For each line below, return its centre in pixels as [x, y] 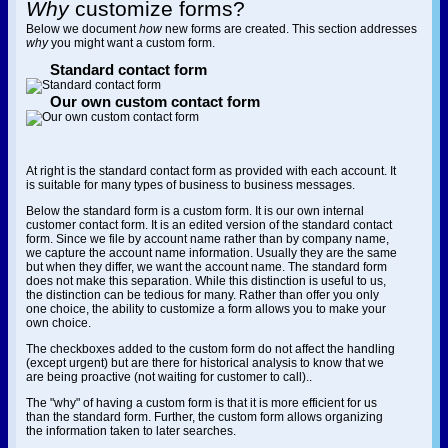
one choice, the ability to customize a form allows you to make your [206, 309]
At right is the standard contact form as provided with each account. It [211, 171]
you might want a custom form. [131, 43]
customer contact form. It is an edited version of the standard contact [209, 225]
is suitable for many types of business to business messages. [190, 185]
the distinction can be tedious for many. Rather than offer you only [202, 295]
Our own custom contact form [143, 102]
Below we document [82, 29]
